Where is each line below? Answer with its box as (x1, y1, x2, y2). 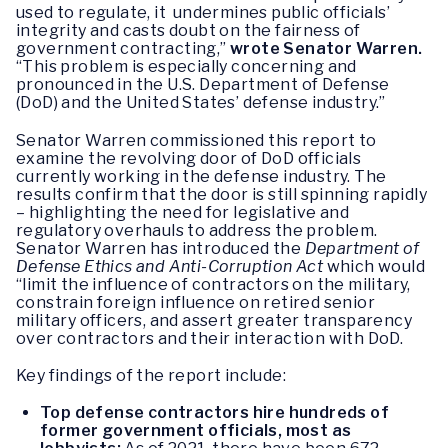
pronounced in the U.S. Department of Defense (16, 75, 390, 95)
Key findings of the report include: (16, 365, 286, 385)
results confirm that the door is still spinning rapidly (16, 184, 427, 204)
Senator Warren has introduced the (16, 238, 305, 258)
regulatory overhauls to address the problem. (16, 220, 381, 240)
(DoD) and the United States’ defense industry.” (16, 93, 386, 113)
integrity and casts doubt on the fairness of (16, 21, 361, 41)
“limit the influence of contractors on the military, (16, 274, 411, 294)
